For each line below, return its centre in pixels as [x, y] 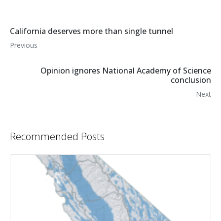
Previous [24, 45]
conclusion [191, 80]
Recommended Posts [57, 137]
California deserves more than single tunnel [92, 31]
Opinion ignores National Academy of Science [126, 71]
